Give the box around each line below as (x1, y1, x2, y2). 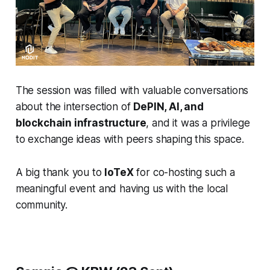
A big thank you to (15, 166, 105, 179)
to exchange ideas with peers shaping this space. (15, 133, 244, 146)
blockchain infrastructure (15, 117, 146, 130)
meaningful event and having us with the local (15, 183, 228, 195)
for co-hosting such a (133, 166, 235, 179)
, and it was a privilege (146, 117, 250, 130)
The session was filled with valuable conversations (15, 84, 249, 97)
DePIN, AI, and (133, 101, 204, 113)
